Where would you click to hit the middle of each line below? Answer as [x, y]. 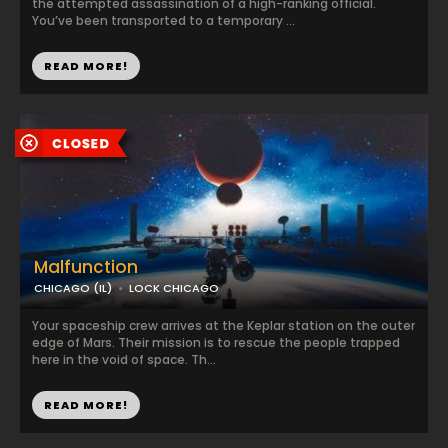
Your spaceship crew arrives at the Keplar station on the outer [223, 325]
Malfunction [86, 267]
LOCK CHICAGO [174, 288]
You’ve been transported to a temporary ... [163, 20]
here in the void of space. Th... [124, 359]
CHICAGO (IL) [73, 288]
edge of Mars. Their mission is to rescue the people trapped [216, 342]
